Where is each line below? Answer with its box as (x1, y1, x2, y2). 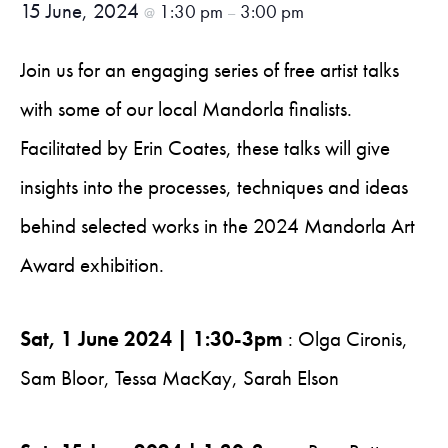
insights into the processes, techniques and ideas (20, 174, 408, 200)
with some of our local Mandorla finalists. (20, 96, 352, 122)
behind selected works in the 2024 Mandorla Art (20, 213, 415, 239)
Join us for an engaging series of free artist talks (20, 57, 399, 83)
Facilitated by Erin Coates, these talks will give (20, 135, 390, 161)
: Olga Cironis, (283, 326, 408, 352)
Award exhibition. (20, 252, 164, 278)
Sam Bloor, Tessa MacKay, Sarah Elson (20, 365, 339, 391)
